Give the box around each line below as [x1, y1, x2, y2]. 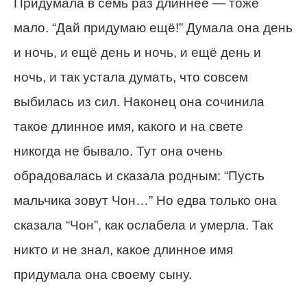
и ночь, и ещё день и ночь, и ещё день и [14, 45, 261, 60]
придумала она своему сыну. [14, 267, 192, 282]
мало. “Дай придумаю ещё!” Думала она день [14, 21, 293, 35]
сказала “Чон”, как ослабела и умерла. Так [14, 218, 273, 232]
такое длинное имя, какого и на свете [14, 119, 243, 134]
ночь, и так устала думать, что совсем [14, 70, 248, 84]
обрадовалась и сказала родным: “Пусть [14, 169, 265, 183]
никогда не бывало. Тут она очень [14, 144, 223, 158]
